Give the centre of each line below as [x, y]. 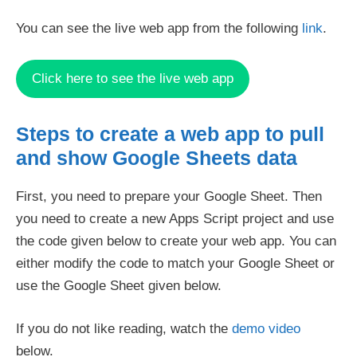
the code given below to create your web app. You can [176, 241]
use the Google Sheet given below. [119, 286]
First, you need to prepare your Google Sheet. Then [169, 196]
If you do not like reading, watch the [124, 328]
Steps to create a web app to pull [170, 134]
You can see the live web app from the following [159, 28]
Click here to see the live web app [133, 78]
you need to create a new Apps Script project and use [175, 219]
